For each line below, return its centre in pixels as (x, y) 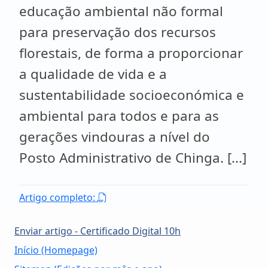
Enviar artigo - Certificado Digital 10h (98, 231)
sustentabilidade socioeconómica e (132, 95)
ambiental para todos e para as (119, 116)
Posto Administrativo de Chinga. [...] (133, 158)
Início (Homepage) (56, 250)
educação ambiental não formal (121, 11)
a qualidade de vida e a (93, 74)
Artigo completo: (58, 197)
